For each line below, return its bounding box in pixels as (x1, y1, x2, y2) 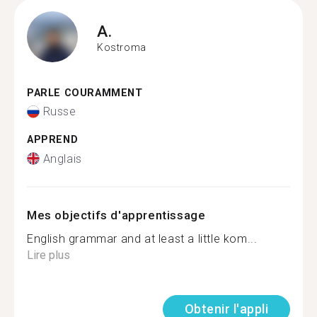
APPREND (27, 134, 79, 146)
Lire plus (27, 248, 70, 262)
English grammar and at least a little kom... (27, 231, 258, 246)
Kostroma (97, 42, 146, 53)
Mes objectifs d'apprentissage (27, 207, 206, 222)
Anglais (42, 151, 82, 166)
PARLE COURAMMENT (27, 86, 143, 99)
